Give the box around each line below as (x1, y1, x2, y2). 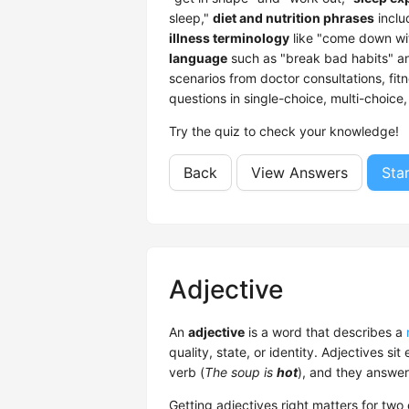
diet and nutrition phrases (213, 10, 374, 26)
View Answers (251, 163, 348, 183)
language (169, 50, 227, 67)
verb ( (169, 364, 204, 381)
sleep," (169, 10, 213, 26)
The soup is (204, 364, 277, 381)
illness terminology (169, 30, 289, 47)
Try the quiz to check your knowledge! (169, 123, 399, 140)
